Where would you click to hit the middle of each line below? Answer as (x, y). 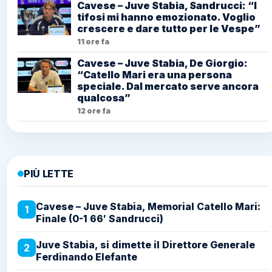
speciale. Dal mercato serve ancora (168, 87)
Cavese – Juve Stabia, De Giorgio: (162, 63)
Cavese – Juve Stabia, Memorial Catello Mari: (148, 207)
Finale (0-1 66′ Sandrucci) (100, 219)
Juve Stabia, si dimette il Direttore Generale (145, 245)
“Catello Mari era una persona (155, 75)
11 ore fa (93, 42)
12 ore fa (94, 111)
